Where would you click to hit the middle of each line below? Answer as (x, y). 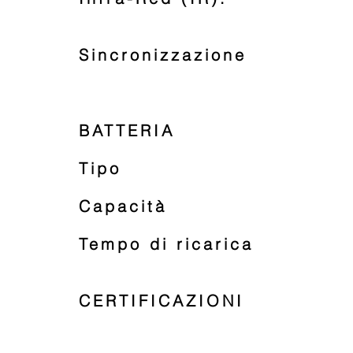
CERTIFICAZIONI (162, 301)
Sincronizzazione (163, 55)
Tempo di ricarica (166, 244)
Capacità (123, 206)
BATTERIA (127, 130)
